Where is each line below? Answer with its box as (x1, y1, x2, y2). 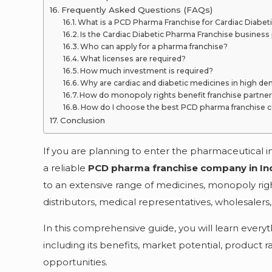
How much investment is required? (80, 66, 214, 75)
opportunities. (43, 256, 108, 268)
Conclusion (60, 115, 106, 125)
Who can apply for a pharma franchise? (80, 42, 228, 51)
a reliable (43, 162, 89, 174)
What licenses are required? (80, 54, 186, 63)
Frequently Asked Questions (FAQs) (61, 5, 213, 15)
